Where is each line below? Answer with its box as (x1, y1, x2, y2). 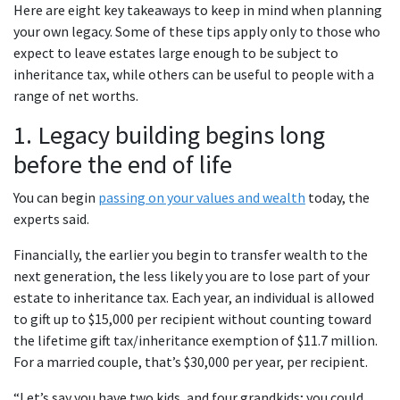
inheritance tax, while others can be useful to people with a (13, 65, 374, 84)
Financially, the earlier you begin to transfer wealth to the (13, 246, 368, 264)
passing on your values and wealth (98, 188, 305, 207)
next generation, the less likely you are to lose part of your (13, 267, 370, 286)
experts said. (13, 210, 89, 229)
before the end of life (13, 148, 232, 181)
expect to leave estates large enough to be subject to (13, 44, 338, 62)
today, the (305, 188, 370, 207)
